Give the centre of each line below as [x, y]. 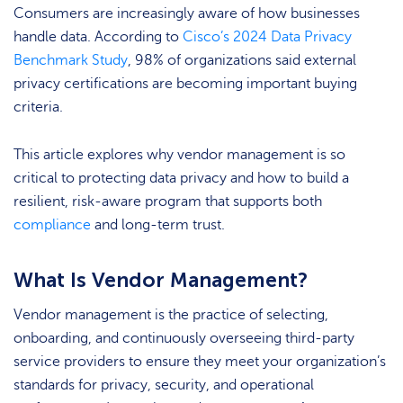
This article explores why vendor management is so [179, 154]
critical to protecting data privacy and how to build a [181, 178]
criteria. [38, 107]
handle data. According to [98, 37]
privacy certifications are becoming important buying [185, 84]
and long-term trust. [158, 224]
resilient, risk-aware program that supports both [168, 201]
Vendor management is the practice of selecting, [171, 315]
